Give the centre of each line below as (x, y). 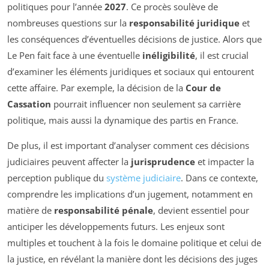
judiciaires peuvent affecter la (69, 162)
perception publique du (57, 178)
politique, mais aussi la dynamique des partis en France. (123, 120)
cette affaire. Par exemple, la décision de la (96, 88)
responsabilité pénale (104, 210)
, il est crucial (222, 56)
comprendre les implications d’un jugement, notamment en (130, 194)
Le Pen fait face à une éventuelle (75, 56)
